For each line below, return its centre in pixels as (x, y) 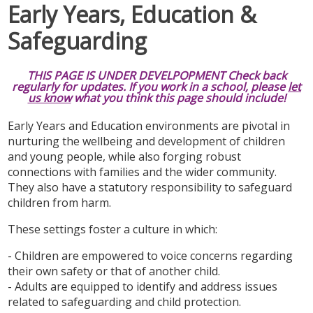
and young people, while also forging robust (125, 157)
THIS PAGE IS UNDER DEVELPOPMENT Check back (156, 75)
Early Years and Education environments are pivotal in (149, 126)
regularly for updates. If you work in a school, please (150, 86)
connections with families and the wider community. (143, 172)
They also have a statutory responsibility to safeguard (150, 188)
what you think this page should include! (178, 97)
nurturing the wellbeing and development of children (147, 141)
